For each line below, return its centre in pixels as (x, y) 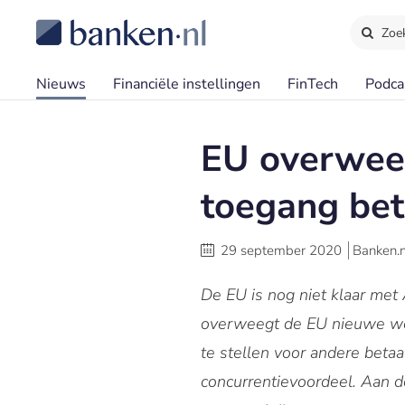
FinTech (313, 84)
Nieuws (61, 84)
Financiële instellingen (187, 84)
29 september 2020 (281, 250)
